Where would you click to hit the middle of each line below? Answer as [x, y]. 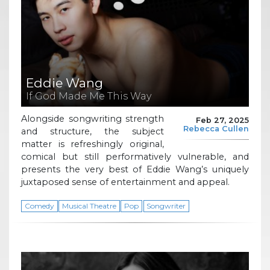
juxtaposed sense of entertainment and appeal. [125, 182]
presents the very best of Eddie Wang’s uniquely [135, 169]
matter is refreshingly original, [93, 144]
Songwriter [166, 206]
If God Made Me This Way [89, 96]
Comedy [39, 206]
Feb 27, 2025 [222, 121]
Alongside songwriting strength [93, 118]
